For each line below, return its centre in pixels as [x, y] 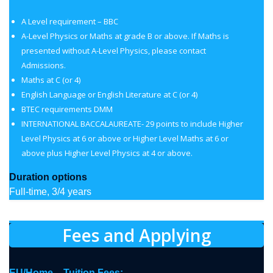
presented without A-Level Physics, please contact [114, 51]
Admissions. [44, 65]
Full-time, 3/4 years [50, 192]
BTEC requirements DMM [67, 109]
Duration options [48, 177]
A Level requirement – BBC [70, 21]
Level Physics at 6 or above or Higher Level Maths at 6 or [125, 138]
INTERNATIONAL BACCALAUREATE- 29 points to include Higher [132, 124]
